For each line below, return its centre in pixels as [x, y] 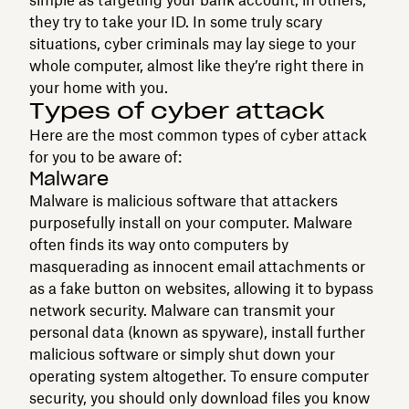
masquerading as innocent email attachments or [197, 266]
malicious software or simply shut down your [182, 354]
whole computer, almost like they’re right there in [197, 65]
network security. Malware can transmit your [182, 310]
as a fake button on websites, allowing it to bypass [201, 288]
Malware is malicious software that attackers [184, 200]
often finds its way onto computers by [159, 244]
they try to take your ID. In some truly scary [176, 21]
